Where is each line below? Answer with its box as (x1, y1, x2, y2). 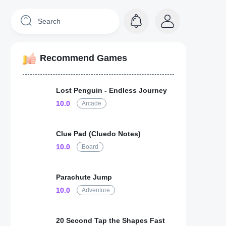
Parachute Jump (56, 173, 112, 181)
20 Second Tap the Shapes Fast (56, 216, 165, 224)
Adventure (82, 187, 110, 194)
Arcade (82, 100, 101, 107)
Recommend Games (40, 53, 127, 63)
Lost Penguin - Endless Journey (56, 86, 167, 94)
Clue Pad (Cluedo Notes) (56, 130, 141, 138)
